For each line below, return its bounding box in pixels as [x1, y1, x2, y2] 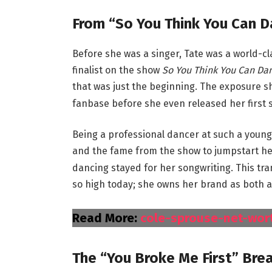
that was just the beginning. [72, 81, 197, 93]
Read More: [72, 211, 140, 226]
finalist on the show [72, 64, 162, 76]
